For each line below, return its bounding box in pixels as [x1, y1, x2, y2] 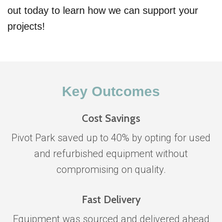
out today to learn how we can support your [7, 5, 198, 16]
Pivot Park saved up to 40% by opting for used [11, 132, 211, 144]
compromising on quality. [56, 164, 166, 176]
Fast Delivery [81, 193, 141, 206]
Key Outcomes [62, 84, 160, 100]
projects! [7, 21, 45, 32]
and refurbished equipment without [34, 148, 188, 160]
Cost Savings [82, 112, 140, 125]
